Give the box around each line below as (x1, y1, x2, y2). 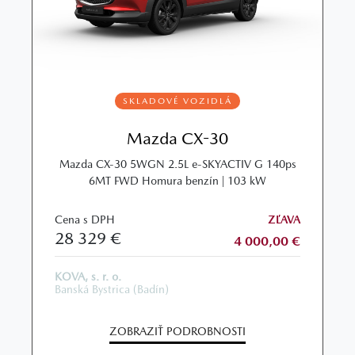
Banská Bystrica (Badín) (55, 282, 169, 296)
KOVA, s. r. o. (55, 269, 121, 283)
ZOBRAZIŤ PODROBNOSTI (109, 324, 246, 338)
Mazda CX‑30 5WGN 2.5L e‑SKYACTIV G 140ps (59, 158, 296, 171)
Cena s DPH (55, 213, 115, 227)
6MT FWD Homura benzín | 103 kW (89, 174, 266, 188)
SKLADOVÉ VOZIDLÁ (123, 96, 232, 107)
